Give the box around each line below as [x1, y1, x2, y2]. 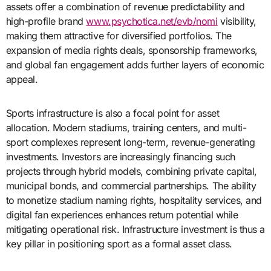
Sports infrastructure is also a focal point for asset [5, 106, 220, 119]
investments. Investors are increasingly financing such [5, 150, 235, 163]
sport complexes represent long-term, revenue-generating [5, 135, 255, 148]
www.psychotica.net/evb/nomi [86, 15, 218, 27]
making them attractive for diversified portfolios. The [5, 29, 232, 42]
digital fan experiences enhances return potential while [5, 208, 238, 221]
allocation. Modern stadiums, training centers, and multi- [5, 121, 247, 134]
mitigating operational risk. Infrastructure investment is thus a [5, 223, 265, 235]
